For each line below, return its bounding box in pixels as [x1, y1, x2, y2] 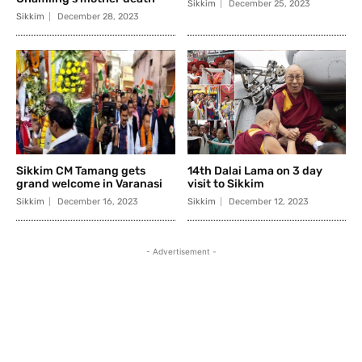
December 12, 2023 [228, 196, 309, 208]
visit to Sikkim [187, 177, 264, 192]
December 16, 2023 [57, 196, 138, 208]
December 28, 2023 [57, 11, 139, 22]
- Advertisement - [145, 246, 217, 257]
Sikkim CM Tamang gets [16, 164, 145, 179]
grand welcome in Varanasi [16, 177, 162, 192]
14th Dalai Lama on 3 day [187, 164, 322, 179]
